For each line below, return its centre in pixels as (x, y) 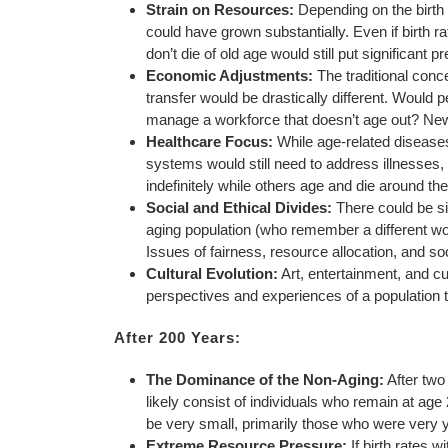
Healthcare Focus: (209, 141)
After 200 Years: (177, 337)
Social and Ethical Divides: (239, 207)
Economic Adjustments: (229, 75)
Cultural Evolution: (212, 273)
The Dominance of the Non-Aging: (265, 379)
